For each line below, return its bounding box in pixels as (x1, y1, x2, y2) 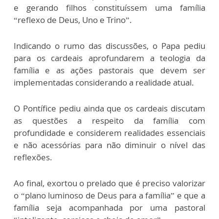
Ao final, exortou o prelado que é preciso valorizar (14, 177, 205, 189)
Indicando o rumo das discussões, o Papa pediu (14, 40, 205, 51)
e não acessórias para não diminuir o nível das (14, 139, 205, 151)
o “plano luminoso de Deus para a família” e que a (14, 189, 205, 201)
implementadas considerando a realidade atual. (14, 76, 194, 88)
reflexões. (14, 151, 52, 163)
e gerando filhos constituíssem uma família (14, 1, 205, 13)
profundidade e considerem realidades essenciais (14, 127, 205, 138)
